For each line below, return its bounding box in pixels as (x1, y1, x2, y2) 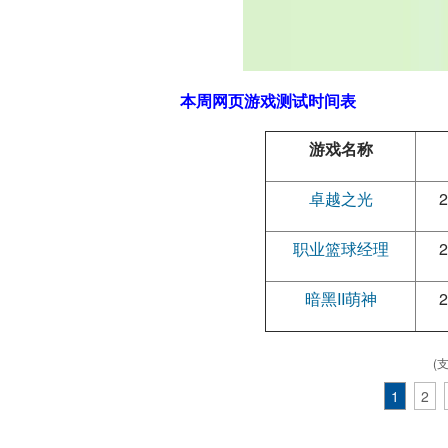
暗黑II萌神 (304, 287, 377, 310)
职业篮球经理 (292, 237, 389, 260)
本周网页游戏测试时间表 (180, 89, 357, 112)
